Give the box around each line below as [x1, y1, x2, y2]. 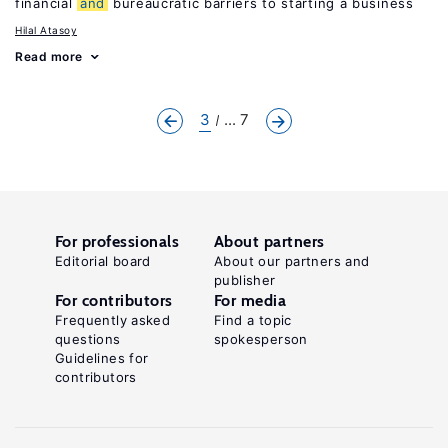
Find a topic [214, 312, 292, 328]
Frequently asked [55, 312, 171, 328]
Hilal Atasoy [15, 24, 77, 36]
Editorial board [55, 253, 151, 269]
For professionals [55, 232, 180, 251]
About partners [214, 232, 325, 251]
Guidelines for [55, 350, 149, 366]
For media [214, 291, 287, 310]
